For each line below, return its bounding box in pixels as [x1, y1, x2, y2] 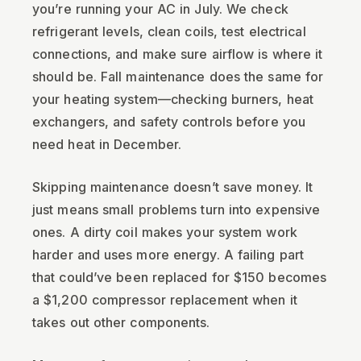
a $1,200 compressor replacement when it [32, 292, 297, 308]
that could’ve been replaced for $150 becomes [32, 269, 327, 285]
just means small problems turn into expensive [32, 201, 321, 218]
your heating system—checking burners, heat [32, 91, 314, 107]
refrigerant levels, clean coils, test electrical [32, 23, 306, 39]
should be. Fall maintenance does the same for [32, 68, 324, 85]
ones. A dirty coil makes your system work [32, 224, 297, 240]
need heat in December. [32, 136, 182, 152]
